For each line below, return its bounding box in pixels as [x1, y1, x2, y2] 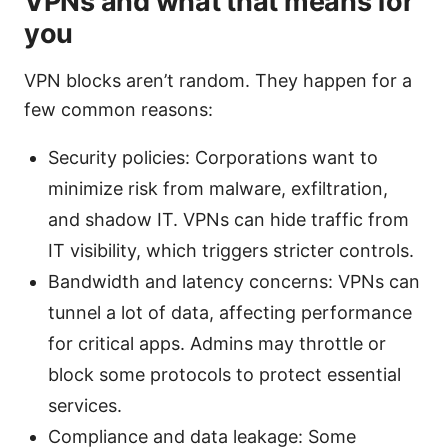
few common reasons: [24, 99, 213, 121]
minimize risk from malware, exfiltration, [48, 178, 388, 200]
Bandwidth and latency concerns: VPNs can [48, 271, 420, 293]
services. [48, 395, 122, 417]
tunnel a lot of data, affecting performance [48, 302, 412, 324]
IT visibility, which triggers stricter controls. [48, 240, 414, 262]
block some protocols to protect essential [48, 364, 401, 386]
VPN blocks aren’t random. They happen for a [24, 70, 412, 92]
